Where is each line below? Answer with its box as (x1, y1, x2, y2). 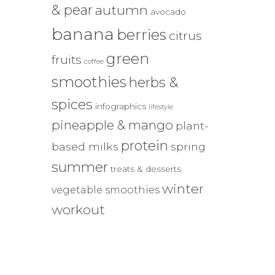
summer (51, 159, 108, 176)
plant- (175, 119, 209, 132)
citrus (168, 29, 202, 43)
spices (51, 96, 93, 113)
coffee (83, 58, 104, 66)
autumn (95, 2, 148, 18)
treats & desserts (110, 164, 181, 174)
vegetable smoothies (51, 184, 160, 196)
